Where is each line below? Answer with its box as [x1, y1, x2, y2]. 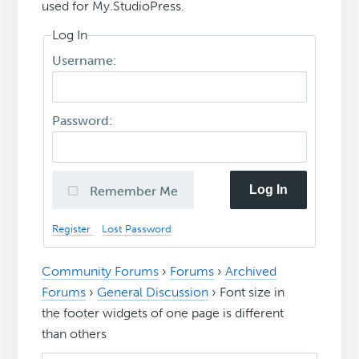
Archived [225, 264, 277, 280]
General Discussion [97, 284, 209, 301]
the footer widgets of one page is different [42, 305, 284, 321]
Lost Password [102, 222, 172, 235]
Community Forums [42, 264, 159, 280]
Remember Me [90, 183, 179, 199]
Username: [52, 52, 121, 68]
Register [52, 222, 95, 235]
